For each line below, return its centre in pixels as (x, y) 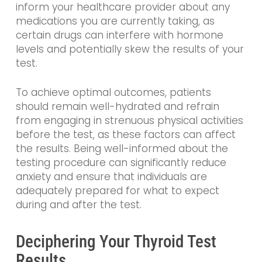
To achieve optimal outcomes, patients (113, 92)
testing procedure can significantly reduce (121, 162)
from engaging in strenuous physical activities (129, 120)
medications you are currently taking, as (115, 21)
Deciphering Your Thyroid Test (116, 242)
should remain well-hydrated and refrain (117, 106)
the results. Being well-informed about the (122, 148)
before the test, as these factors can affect (125, 134)
